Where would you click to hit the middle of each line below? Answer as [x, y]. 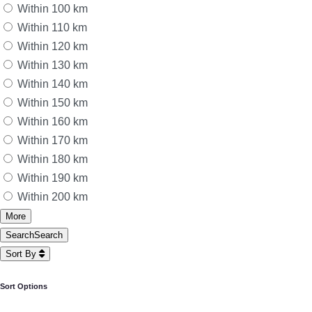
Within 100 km [53, 9]
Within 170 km [53, 141]
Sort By [22, 254]
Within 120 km [53, 47]
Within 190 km [53, 178]
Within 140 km [53, 84]
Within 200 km [53, 197]
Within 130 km [53, 65]
